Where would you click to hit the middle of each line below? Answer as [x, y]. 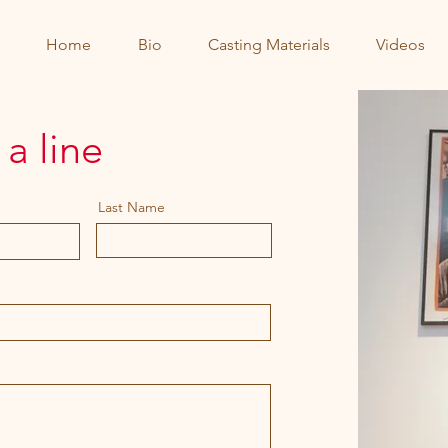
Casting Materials [269, 44]
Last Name [131, 207]
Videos [400, 44]
